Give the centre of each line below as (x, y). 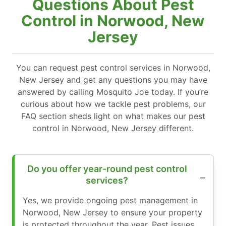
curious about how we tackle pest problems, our (113, 104)
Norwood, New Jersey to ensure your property (112, 213)
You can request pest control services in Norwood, (113, 68)
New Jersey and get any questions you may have (113, 80)
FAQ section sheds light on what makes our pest (113, 116)
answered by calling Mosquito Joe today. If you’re (113, 92)
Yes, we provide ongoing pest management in (110, 201)
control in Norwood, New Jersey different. (113, 128)
